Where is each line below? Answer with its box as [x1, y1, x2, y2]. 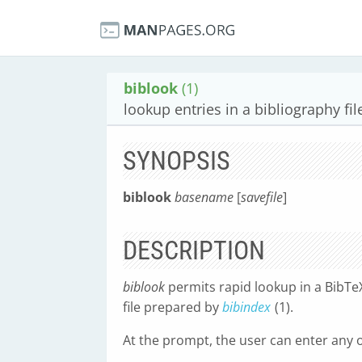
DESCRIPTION [123, 235, 265, 266]
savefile [241, 188, 283, 206]
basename [175, 188, 234, 206]
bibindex [222, 298, 271, 316]
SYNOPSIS [123, 145, 230, 176]
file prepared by [123, 298, 222, 316]
